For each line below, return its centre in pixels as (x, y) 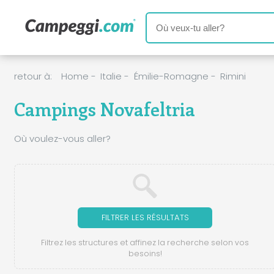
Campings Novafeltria (104, 109)
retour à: (33, 76)
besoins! (145, 254)
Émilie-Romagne (171, 76)
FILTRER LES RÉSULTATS (145, 218)
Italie (111, 76)
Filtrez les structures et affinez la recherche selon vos (145, 243)
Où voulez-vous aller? (62, 138)
